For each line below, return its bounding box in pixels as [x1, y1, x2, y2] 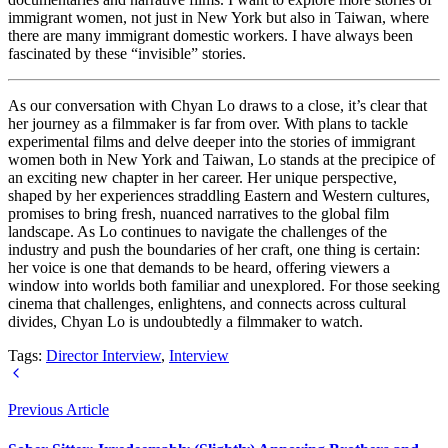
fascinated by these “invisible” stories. [8, 45, 246, 63]
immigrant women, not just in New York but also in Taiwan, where [8, 9, 429, 27]
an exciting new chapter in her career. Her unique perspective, [8, 169, 397, 187]
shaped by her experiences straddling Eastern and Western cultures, [8, 187, 430, 205]
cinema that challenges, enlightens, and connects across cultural [8, 295, 406, 313]
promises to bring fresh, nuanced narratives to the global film [8, 205, 389, 223]
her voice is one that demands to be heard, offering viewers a [8, 259, 390, 277]
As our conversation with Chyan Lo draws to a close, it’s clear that [8, 97, 427, 115]
